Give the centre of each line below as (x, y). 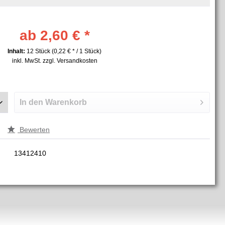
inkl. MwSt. (27, 61)
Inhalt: (17, 51)
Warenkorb (66, 102)
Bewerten (34, 129)
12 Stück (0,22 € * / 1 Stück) (64, 51)
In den (32, 102)
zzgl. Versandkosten (70, 61)
